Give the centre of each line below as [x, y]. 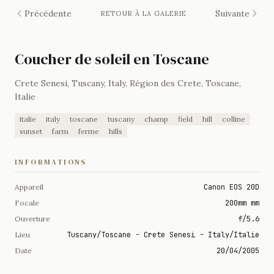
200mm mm [242, 203]
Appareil [29, 187]
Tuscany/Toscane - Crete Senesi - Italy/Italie [163, 235]
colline [234, 119]
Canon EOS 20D [231, 187]
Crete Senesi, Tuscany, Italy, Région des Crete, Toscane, [128, 83]
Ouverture [32, 218]
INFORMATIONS [51, 162]
